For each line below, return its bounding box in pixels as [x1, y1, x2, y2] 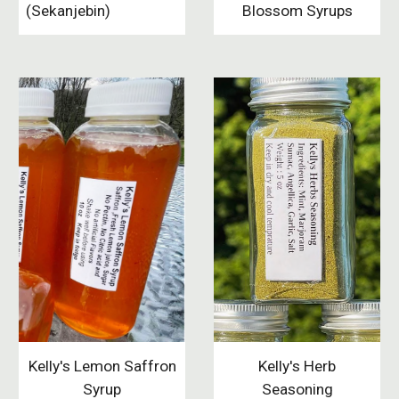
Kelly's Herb [258, 357, 336, 376]
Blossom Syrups [241, 2, 353, 20]
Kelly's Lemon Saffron [28, 357, 176, 376]
